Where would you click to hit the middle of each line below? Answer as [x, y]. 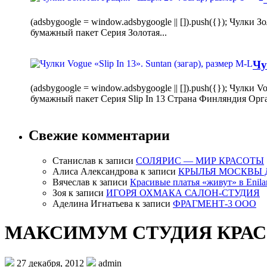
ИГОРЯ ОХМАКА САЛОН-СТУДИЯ [183, 193]
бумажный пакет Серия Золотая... [100, 32]
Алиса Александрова [95, 171]
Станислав [74, 160]
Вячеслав [71, 182]
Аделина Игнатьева [93, 203]
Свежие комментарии [99, 135]
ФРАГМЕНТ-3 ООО [215, 203]
